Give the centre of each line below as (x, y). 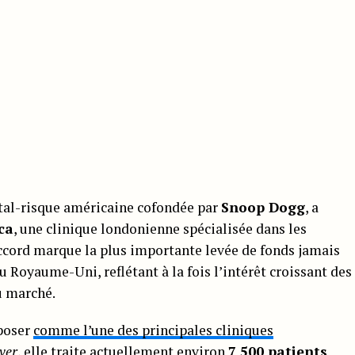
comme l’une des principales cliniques (153, 330)
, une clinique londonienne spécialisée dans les (160, 228)
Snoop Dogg (263, 207)
